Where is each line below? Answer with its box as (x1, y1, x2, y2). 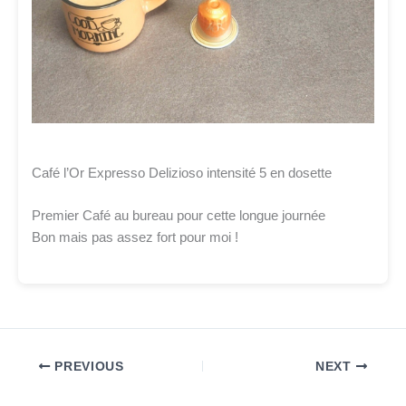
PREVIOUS (50, 359, 124, 373)
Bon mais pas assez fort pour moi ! (32, 230, 238, 246)
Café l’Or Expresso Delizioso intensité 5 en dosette (32, 165, 332, 180)
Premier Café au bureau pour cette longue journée (32, 208, 325, 224)
